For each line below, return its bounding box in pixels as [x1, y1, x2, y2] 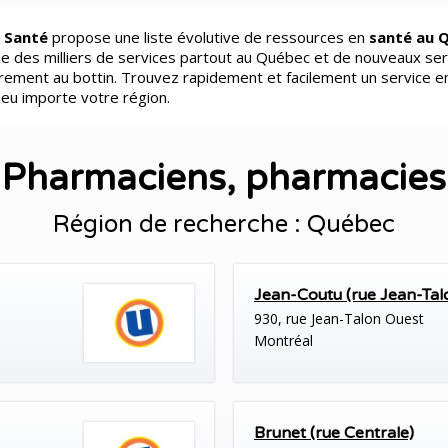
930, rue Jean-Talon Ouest [254, 309, 424, 328]
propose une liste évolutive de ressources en [48, 27, 369, 47]
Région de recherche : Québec [52, 210, 395, 239]
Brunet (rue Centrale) [254, 423, 414, 444]
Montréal [254, 331, 313, 350]
